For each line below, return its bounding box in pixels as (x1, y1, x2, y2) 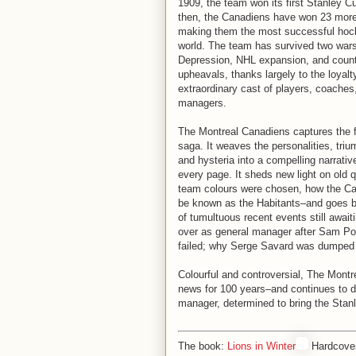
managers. (178, 97, 226, 109)
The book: (178, 340, 227, 352)
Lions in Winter (227, 340, 296, 352)
